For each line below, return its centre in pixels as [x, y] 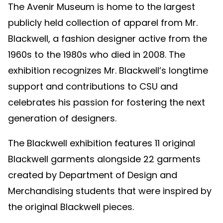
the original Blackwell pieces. [71, 207]
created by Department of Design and [93, 175]
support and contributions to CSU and [93, 87]
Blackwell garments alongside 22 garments [104, 159]
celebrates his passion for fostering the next [107, 103]
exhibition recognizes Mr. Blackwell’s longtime [108, 71]
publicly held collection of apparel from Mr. [103, 23]
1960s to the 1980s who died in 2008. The [97, 55]
